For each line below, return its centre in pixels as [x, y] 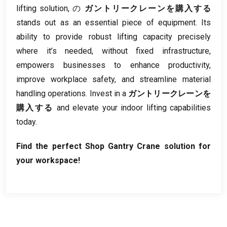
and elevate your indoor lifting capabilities [134, 107]
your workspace [47, 160]
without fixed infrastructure [156, 51]
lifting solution [42, 8]
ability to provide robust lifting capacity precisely [113, 36]
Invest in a [108, 93]
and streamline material [166, 79]
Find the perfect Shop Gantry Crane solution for [113, 146]
